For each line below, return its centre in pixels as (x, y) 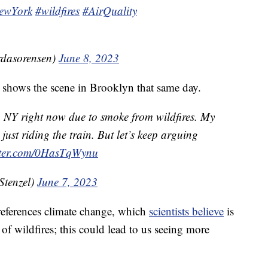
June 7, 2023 (67, 182)
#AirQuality (110, 11)
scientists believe (186, 211)
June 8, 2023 (89, 58)
